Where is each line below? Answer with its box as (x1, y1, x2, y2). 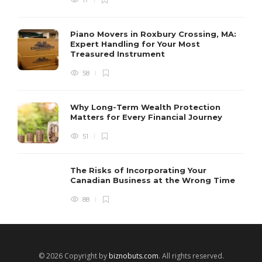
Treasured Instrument (70, 49, 167, 58)
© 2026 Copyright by (38, 250, 109, 261)
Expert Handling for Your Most (70, 39, 200, 49)
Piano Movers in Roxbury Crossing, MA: (70, 29, 236, 39)
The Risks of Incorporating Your (70, 165, 206, 175)
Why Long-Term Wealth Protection (70, 102, 220, 112)
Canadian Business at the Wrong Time (70, 175, 237, 185)
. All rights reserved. (158, 250, 224, 261)
